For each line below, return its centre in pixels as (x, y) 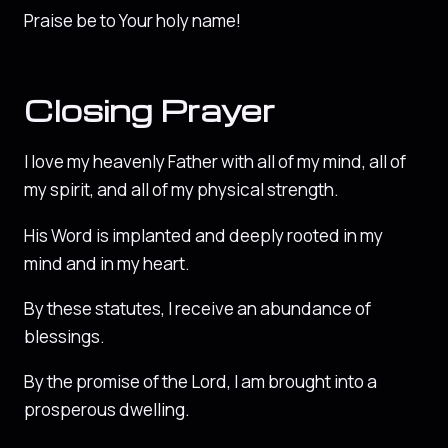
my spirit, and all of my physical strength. (181, 190)
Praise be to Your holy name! (132, 20)
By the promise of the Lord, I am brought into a (200, 382)
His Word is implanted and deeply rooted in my (203, 235)
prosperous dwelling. (107, 410)
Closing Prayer (149, 109)
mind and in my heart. (107, 263)
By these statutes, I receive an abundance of (197, 308)
